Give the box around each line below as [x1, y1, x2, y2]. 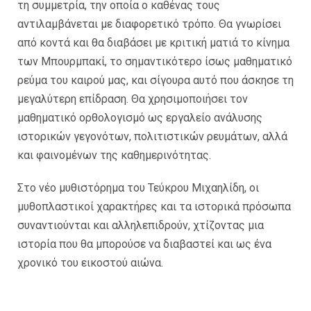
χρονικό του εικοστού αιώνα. [17, 256, 163, 269]
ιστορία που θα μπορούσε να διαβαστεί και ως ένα [17, 237, 271, 251]
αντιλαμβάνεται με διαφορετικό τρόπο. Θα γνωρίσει [17, 17, 281, 31]
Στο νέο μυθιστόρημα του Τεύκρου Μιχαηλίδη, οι [17, 181, 259, 194]
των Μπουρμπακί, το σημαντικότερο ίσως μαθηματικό [17, 55, 292, 68]
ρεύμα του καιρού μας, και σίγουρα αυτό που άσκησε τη [17, 74, 294, 87]
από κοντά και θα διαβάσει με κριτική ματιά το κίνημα [17, 36, 289, 49]
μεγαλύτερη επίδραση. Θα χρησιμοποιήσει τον [17, 92, 248, 106]
